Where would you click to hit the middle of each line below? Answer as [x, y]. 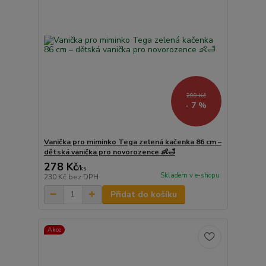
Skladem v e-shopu [190, 175]
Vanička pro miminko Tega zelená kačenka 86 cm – [132, 142]
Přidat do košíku [143, 194]
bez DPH [83, 177]
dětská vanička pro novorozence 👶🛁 [109, 152]
